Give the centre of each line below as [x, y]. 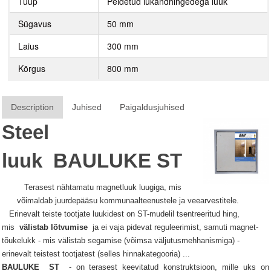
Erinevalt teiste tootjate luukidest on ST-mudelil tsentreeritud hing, [124, 214]
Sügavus [35, 24]
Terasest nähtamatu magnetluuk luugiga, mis [103, 187]
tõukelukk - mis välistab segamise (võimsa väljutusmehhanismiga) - [121, 240]
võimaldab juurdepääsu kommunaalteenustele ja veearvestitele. [128, 201]
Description [32, 107]
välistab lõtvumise [54, 227]
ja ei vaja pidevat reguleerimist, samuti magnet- [173, 227]
